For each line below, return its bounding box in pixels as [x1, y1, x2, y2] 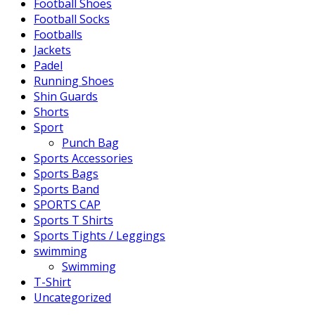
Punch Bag [62, 134, 119, 150]
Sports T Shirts [34, 212, 113, 228]
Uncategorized [34, 289, 111, 305]
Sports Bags [34, 165, 98, 181]
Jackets [34, 41, 71, 58]
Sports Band [34, 181, 99, 197]
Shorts [34, 103, 69, 120]
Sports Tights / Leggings [34, 227, 165, 243]
